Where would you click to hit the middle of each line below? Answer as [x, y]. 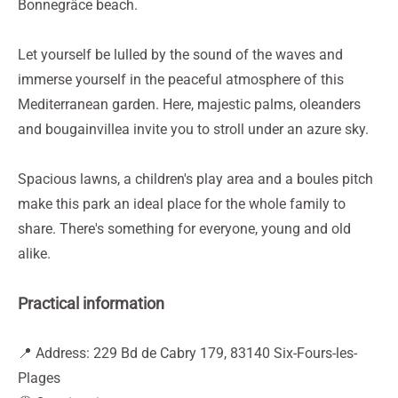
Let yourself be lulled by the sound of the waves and [180, 55]
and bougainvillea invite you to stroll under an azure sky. [193, 129]
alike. [34, 254]
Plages [39, 378]
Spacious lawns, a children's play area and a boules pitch [195, 179]
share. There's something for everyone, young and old [184, 229]
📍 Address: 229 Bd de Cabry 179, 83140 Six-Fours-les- [187, 353]
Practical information [91, 303]
